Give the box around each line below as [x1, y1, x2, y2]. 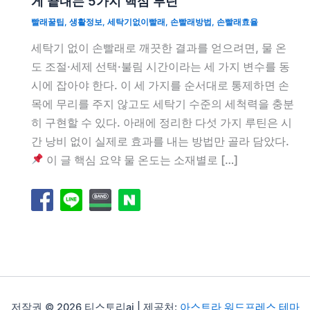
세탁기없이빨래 [107, 17, 165, 28]
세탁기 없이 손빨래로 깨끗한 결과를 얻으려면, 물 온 [30, 40, 286, 55]
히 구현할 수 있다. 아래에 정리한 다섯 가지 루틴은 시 [30, 115, 292, 129]
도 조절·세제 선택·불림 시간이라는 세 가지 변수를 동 [30, 59, 290, 73]
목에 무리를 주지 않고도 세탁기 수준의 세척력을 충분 [30, 96, 294, 111]
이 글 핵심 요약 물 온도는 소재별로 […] [44, 152, 239, 167]
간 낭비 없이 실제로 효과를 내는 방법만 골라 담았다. [30, 134, 289, 148]
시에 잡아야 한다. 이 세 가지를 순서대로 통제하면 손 [30, 77, 289, 92]
